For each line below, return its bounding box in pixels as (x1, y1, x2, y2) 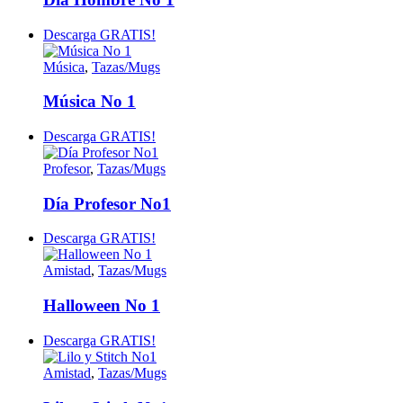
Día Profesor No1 (43, 193, 171, 213)
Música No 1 (43, 92, 136, 112)
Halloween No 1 (43, 296, 160, 316)
